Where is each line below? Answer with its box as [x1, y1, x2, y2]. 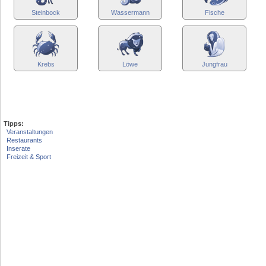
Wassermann [110, 9, 150, 16]
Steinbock [31, 9, 60, 16]
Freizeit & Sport [7, 153, 51, 160]
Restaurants [7, 137, 42, 144]
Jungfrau [201, 61, 227, 68]
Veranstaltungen [7, 128, 53, 135]
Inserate [7, 145, 30, 152]
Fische [204, 9, 224, 16]
